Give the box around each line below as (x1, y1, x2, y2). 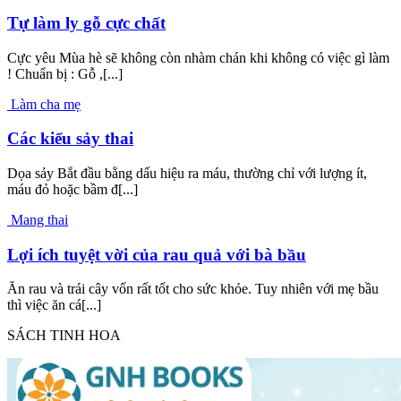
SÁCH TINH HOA (7, 328, 121, 344)
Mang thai (11, 212, 68, 227)
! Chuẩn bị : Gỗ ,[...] (7, 65, 123, 81)
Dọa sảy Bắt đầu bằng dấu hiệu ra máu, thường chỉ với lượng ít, (7, 166, 367, 181)
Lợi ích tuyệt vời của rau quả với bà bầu (7, 244, 306, 264)
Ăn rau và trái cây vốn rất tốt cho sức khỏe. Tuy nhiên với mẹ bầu (7, 281, 379, 297)
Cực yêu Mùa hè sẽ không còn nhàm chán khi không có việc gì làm (7, 49, 389, 65)
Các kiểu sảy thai (7, 129, 133, 149)
